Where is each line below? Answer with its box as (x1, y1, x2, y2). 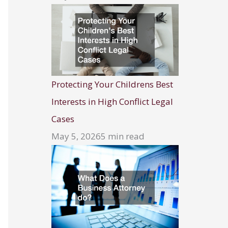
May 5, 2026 (51, 130, 101, 142)
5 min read (101, 130, 145, 142)
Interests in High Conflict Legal (51, 95, 173, 107)
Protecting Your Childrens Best (51, 78, 173, 90)
